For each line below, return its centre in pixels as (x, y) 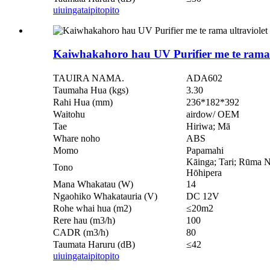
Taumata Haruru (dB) (94, 244)
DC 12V (203, 196)
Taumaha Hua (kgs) (91, 90)
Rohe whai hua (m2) (92, 208)
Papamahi (205, 150)
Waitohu (69, 114)
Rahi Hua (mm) (83, 102)
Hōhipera (204, 172)
